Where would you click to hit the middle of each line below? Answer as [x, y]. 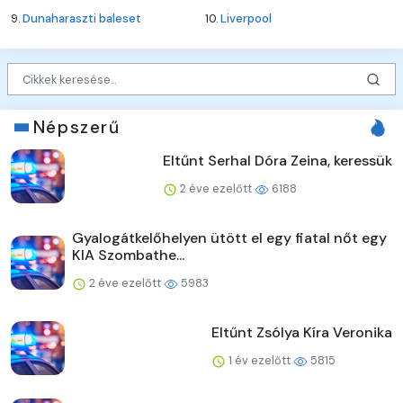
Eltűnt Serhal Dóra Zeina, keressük [278, 161]
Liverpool [246, 18]
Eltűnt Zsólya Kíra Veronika [302, 333]
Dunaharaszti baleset [82, 18]
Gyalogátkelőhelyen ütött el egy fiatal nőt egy [229, 238]
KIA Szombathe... [128, 255]
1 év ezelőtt [260, 361]
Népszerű [76, 128]
